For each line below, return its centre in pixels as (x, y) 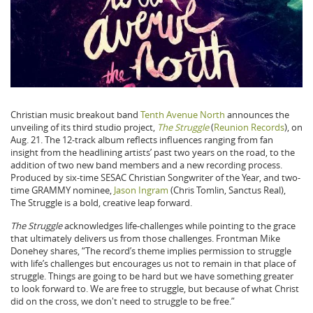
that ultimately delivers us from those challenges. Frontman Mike (145, 238)
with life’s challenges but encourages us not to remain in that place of (153, 263)
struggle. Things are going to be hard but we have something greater (152, 276)
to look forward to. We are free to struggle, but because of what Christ (155, 288)
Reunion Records (249, 127)
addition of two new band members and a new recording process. (146, 165)
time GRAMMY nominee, (62, 190)
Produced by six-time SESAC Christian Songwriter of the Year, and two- (155, 177)
